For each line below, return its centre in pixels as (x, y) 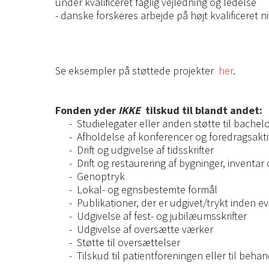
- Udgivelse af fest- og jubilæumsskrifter (159, 216)
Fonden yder (87, 110)
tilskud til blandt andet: (201, 110)
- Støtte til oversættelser (125, 242)
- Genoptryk (98, 176)
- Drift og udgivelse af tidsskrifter (141, 150)
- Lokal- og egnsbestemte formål (143, 189)
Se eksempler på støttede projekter (137, 71)
